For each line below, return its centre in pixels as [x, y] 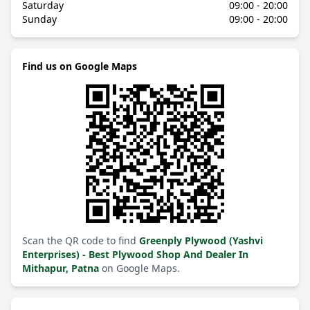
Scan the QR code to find [81, 240]
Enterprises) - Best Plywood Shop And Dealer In [135, 254]
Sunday [39, 19]
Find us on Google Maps [80, 66]
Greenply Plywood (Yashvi [201, 240]
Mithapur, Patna [62, 268]
